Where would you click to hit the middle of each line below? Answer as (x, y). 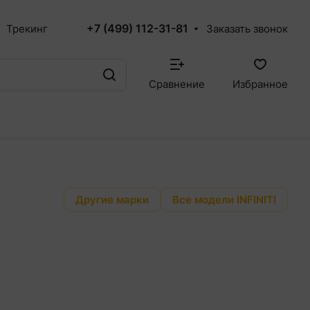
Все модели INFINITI (224, 200)
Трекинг (27, 29)
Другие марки (112, 200)
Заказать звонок (247, 29)
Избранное (260, 84)
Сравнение (177, 84)
